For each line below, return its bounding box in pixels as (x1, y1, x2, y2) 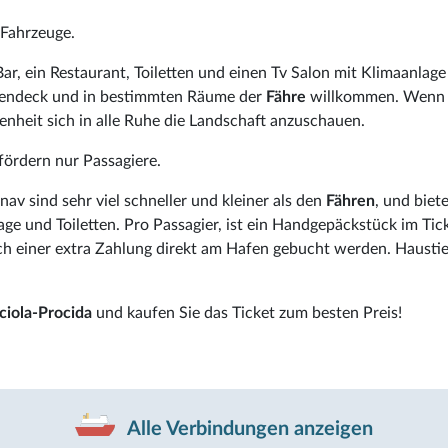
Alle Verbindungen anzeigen (123, 418, 373, 439)
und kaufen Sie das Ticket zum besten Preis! (92, 304, 402, 321)
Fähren (326, 192, 375, 209)
